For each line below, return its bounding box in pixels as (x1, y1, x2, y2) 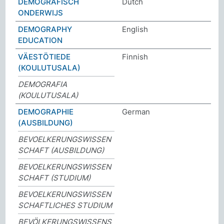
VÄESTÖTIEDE (18, 51, 71, 61)
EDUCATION (18, 35, 63, 45)
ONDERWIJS (18, 7, 63, 17)
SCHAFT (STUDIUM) (18, 172, 91, 182)
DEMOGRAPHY (18, 24, 72, 34)
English (122, 24, 148, 34)
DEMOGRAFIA (18, 79, 67, 89)
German (122, 106, 150, 116)
